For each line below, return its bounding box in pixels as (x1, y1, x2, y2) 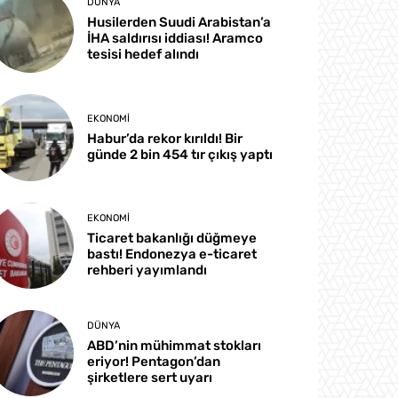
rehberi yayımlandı (87, 261, 208, 278)
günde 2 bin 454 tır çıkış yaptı (87, 146, 274, 163)
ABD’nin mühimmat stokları (87, 337, 262, 354)
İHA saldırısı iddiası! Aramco (87, 30, 264, 47)
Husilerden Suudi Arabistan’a (87, 14, 272, 31)
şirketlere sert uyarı (87, 369, 213, 386)
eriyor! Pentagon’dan (87, 353, 221, 370)
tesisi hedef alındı (87, 46, 200, 63)
